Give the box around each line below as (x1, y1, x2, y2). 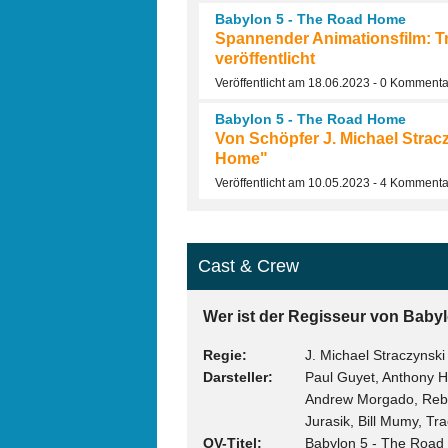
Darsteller (203, 369, 268, 386)
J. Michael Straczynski (305, 347, 446, 364)
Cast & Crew (198, 256, 300, 277)
